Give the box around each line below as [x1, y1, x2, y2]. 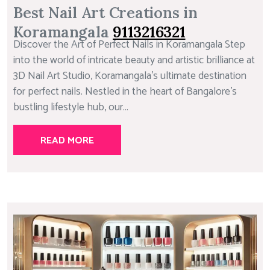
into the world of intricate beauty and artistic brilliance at [13, 51, 255, 69]
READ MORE [40, 132, 94, 149]
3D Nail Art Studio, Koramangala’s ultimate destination [13, 67, 246, 85]
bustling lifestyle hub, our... [13, 98, 128, 116]
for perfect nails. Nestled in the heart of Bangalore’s [13, 83, 237, 101]
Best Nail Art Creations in [13, 2, 198, 22]
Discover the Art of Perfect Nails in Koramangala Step [13, 36, 245, 54]
